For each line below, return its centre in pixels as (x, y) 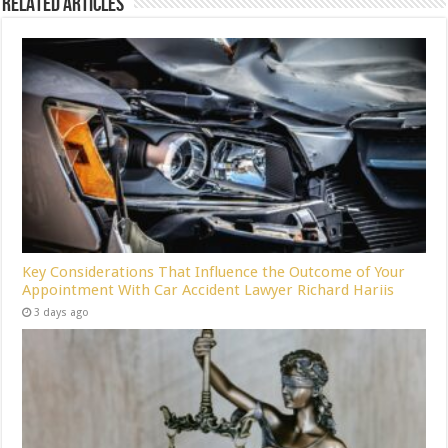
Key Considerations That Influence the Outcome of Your (214, 271)
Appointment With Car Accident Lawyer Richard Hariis (208, 289)
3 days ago (62, 312)
